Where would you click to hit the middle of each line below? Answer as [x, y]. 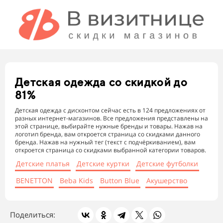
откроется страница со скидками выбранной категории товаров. [111, 150]
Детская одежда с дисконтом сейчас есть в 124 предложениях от [110, 111]
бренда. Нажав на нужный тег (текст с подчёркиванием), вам [105, 142]
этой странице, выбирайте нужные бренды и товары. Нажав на [109, 126]
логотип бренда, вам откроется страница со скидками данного [108, 134]
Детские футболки [167, 164]
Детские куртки [103, 164]
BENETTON [34, 181]
